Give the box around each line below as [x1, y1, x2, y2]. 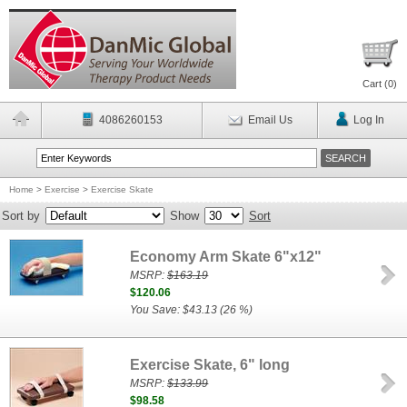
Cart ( [362, 78, 388, 89]
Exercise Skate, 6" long [130, 357, 291, 372]
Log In [352, 114, 384, 126]
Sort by [2, 209, 40, 223]
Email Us [247, 114, 293, 126]
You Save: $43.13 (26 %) [130, 303, 253, 316]
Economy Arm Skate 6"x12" [130, 249, 323, 264]
